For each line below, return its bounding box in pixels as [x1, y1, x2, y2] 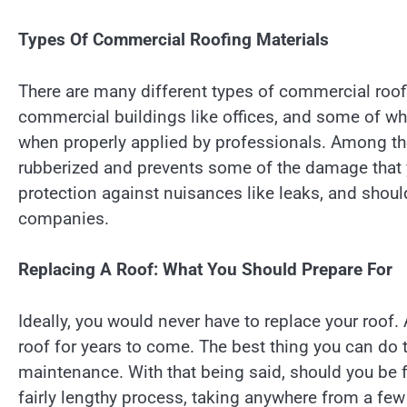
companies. [18, 207, 109, 229]
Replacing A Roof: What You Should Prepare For [18, 259, 392, 281]
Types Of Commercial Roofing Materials [18, 29, 329, 51]
